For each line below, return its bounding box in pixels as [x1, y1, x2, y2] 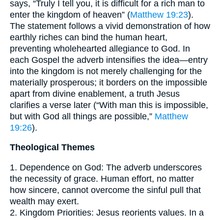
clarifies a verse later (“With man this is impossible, [10, 100, 208, 110]
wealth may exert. [10, 196, 79, 206]
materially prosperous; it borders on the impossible [10, 77, 207, 87]
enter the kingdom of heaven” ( [10, 9, 130, 20]
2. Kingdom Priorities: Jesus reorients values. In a [10, 207, 204, 218]
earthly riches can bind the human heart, [10, 32, 167, 42]
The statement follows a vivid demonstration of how [10, 21, 210, 31]
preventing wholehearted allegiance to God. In [10, 43, 190, 54]
